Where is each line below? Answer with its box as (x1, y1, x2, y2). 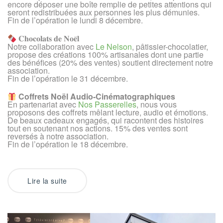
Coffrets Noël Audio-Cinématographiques (18, 91, 176, 103)
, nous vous (136, 99, 177, 111)
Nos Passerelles (78, 99, 136, 111)
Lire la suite (27, 176, 67, 186)
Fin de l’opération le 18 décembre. (7, 138, 128, 150)
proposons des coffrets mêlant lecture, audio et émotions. (7, 107, 208, 118)
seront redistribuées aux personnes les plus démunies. (7, 6, 200, 18)
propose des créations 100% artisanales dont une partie (7, 48, 204, 60)
